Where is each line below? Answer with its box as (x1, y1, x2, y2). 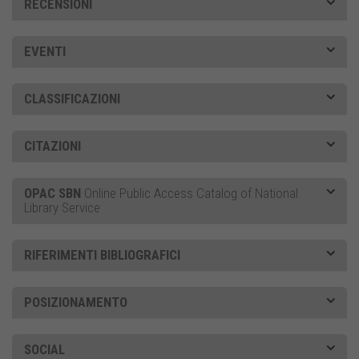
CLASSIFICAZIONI (24, 91, 120, 107)
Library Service (24, 200, 100, 216)
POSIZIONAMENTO (24, 294, 127, 311)
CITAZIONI (24, 138, 81, 155)
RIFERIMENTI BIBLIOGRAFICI (24, 247, 180, 264)
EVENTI (24, 43, 66, 60)
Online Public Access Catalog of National (81, 185, 298, 202)
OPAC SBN (24, 185, 81, 202)
